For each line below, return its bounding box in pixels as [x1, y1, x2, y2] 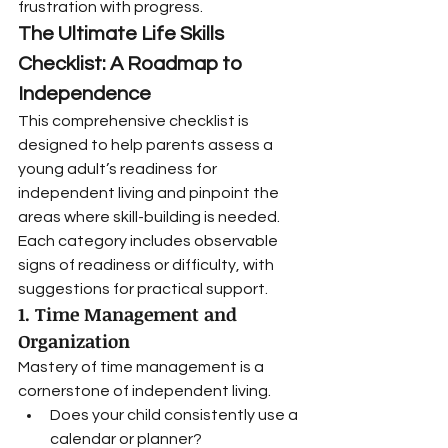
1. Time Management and [18, 302, 242, 326]
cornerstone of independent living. [18, 383, 271, 399]
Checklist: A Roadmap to [18, 54, 246, 74]
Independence [18, 84, 151, 104]
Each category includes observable [18, 233, 281, 249]
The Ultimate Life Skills [18, 24, 228, 44]
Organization [18, 329, 130, 353]
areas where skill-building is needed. [18, 209, 283, 225]
